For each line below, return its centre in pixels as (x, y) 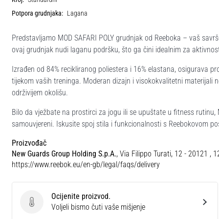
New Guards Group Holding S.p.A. (64, 153)
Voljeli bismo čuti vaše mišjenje (98, 207)
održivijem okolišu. (40, 92)
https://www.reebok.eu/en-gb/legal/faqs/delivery (86, 164)
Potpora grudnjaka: (37, 13)
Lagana (77, 13)
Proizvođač (29, 143)
